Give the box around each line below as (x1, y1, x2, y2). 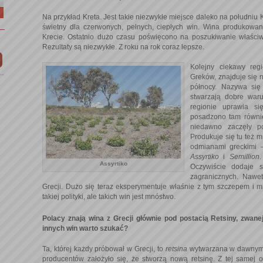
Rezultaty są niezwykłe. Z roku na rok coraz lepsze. (42, 43, 204, 52)
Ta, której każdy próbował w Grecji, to (42, 245, 166, 254)
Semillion (229, 153, 259, 161)
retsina (165, 245, 190, 254)
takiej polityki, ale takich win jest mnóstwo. (42, 193, 176, 201)
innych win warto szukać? (42, 224, 128, 232)
